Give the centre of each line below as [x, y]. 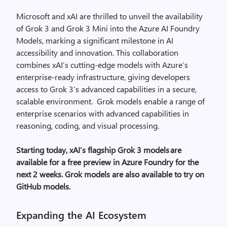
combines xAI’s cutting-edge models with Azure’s [102, 65]
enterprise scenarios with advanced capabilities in [103, 113]
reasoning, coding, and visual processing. [88, 125]
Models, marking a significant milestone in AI [95, 40]
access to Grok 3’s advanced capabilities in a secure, [106, 89]
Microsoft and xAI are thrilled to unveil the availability [109, 16]
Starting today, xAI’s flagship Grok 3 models [93, 150]
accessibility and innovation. [66, 52]
